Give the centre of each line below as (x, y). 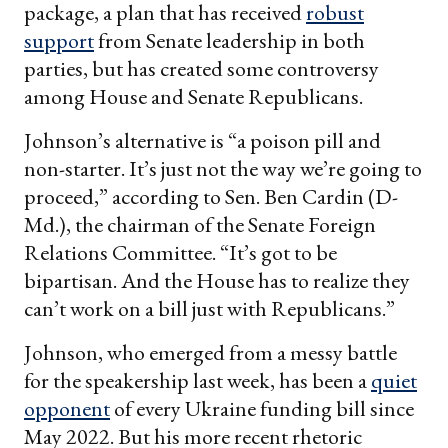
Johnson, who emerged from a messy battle (210, 352)
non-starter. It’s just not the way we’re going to (223, 168)
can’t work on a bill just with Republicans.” (209, 308)
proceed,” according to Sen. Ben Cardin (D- (211, 196)
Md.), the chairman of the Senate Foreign (200, 224)
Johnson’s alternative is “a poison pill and (202, 140)
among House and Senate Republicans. (193, 96)
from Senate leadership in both (229, 40)
